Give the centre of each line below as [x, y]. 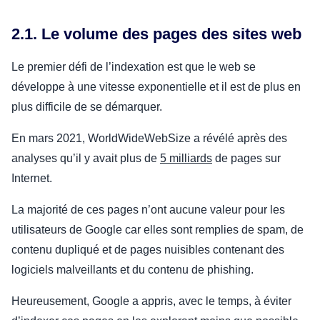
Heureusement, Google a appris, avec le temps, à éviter [151, 301]
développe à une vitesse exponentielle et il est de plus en [156, 86]
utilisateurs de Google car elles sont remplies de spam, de [157, 229]
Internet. [32, 178]
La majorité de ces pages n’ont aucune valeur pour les [148, 209]
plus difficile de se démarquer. [87, 106]
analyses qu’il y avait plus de [86, 158]
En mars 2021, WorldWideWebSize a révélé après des [149, 138]
